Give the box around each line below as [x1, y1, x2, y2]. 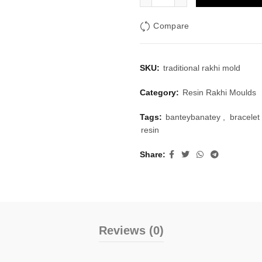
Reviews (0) [98, 224, 164, 237]
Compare [153, 21, 189, 31]
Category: [140, 88, 181, 98]
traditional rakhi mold [163, 63, 240, 73]
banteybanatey [166, 112, 220, 122]
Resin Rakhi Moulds [182, 88, 256, 98]
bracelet [230, 112, 260, 122]
